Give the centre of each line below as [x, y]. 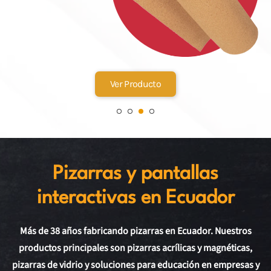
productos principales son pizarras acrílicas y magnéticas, [135, 248]
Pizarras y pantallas [135, 174]
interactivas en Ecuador [135, 198]
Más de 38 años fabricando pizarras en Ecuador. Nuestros [135, 231]
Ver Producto [135, 84]
